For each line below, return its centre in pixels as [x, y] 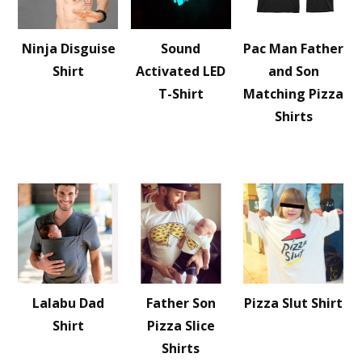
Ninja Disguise [68, 48]
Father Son [181, 303]
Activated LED [181, 71]
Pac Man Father [294, 48]
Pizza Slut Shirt [294, 303]
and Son [293, 71]
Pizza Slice [181, 326]
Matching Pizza [294, 94]
